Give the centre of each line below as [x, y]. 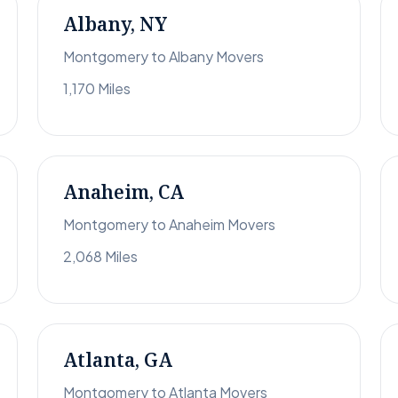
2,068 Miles [100, 257]
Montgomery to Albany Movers [163, 57]
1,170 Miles [97, 89]
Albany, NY [115, 24]
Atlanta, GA [118, 360]
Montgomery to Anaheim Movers [169, 225]
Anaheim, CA [123, 192]
